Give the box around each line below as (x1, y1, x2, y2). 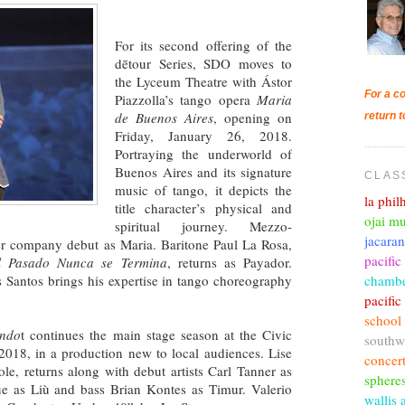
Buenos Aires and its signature (115, 162, 292, 181)
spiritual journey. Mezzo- (115, 216, 292, 235)
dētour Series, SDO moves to (115, 53, 292, 72)
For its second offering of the (115, 35, 292, 54)
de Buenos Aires (115, 108, 214, 127)
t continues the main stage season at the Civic (21, 325, 293, 344)
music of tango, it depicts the (115, 180, 292, 199)
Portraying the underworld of (115, 144, 292, 163)
